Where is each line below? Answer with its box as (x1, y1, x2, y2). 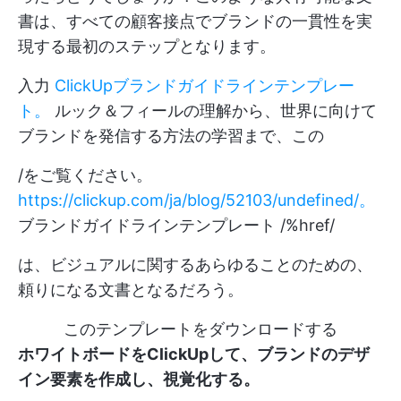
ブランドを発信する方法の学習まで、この (18, 125, 324, 145)
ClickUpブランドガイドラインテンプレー (55, 75, 354, 95)
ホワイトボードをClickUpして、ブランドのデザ (18, 344, 370, 363)
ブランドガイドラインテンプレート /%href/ (18, 215, 335, 235)
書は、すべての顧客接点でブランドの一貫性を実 (18, 11, 372, 30)
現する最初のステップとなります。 (18, 36, 276, 55)
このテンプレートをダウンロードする (64, 319, 337, 338)
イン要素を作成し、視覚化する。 (18, 369, 260, 388)
